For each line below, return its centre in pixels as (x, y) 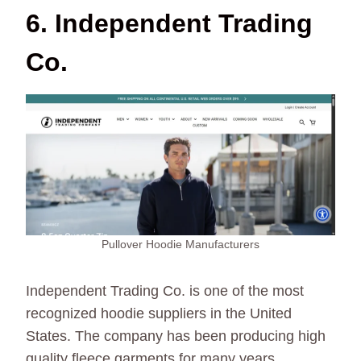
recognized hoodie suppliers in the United (159, 314)
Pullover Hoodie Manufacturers (180, 245)
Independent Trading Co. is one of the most (165, 291)
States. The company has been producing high (176, 336)
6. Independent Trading (169, 23)
